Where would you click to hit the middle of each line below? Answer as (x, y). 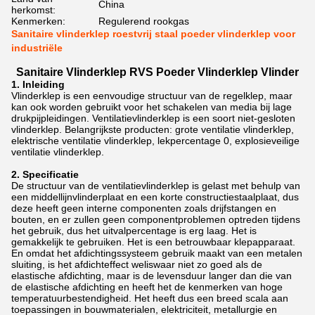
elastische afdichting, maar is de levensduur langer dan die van (152, 276)
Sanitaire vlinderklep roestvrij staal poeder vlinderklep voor (153, 34)
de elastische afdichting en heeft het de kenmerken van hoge (147, 287)
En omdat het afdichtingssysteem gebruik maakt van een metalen (157, 253)
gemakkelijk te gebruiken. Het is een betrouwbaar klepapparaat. (153, 242)
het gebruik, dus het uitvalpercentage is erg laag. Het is (134, 231)
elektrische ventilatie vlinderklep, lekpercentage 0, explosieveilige (155, 141)
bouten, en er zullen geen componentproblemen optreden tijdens (156, 219)
